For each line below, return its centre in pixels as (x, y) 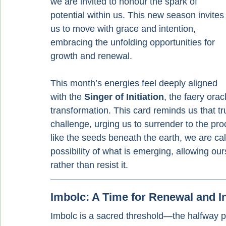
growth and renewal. (91, 56)
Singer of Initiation (124, 97)
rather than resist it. (89, 165)
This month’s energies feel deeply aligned (135, 83)
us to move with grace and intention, (124, 29)
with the (67, 97)
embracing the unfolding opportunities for (134, 42)
